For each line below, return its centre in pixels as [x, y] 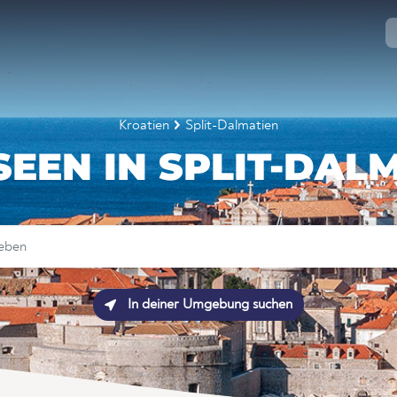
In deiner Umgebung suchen [208, 305]
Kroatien [144, 126]
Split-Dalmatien [232, 126]
